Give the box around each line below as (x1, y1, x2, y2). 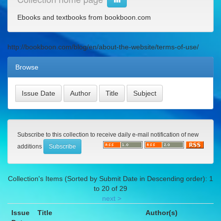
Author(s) (146, 209, 178, 217)
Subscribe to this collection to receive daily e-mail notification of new (17, 131, 199, 139)
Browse (15, 63, 38, 72)
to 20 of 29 (94, 184, 127, 193)
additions (17, 143, 43, 150)
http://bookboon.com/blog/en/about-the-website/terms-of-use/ (7, 43, 199, 51)
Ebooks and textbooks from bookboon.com (17, 13, 151, 22)
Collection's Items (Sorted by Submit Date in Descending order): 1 (8, 175, 213, 183)
